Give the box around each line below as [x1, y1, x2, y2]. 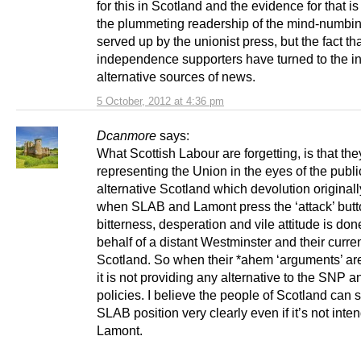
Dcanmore [97, 128, 156, 143]
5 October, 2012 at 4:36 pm [97, 95, 224, 108]
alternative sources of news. [97, 69, 272, 85]
